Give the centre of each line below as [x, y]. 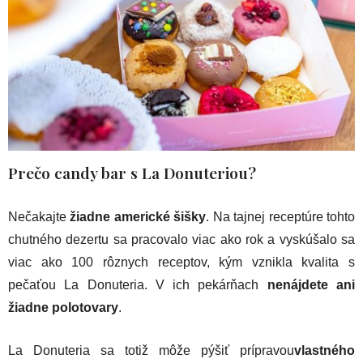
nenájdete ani [311, 285]
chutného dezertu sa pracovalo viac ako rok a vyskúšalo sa [181, 240]
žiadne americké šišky [138, 217]
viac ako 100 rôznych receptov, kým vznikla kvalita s [181, 263]
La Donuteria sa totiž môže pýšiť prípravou [151, 351]
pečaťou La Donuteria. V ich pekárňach [138, 285]
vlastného [325, 351]
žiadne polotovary [63, 308]
